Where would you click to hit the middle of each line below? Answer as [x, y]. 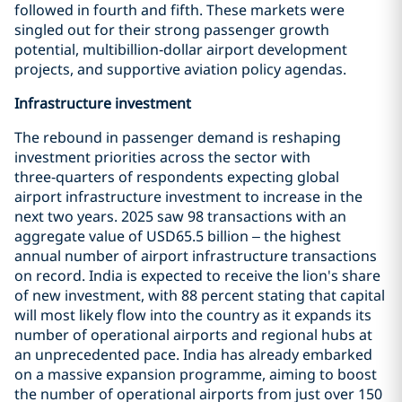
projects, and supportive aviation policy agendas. [180, 69]
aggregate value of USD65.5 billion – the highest [178, 236]
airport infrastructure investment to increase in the [188, 197]
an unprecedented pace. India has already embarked [193, 354]
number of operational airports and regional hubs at [193, 335]
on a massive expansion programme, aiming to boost [196, 374]
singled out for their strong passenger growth [172, 30]
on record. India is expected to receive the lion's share [197, 275]
